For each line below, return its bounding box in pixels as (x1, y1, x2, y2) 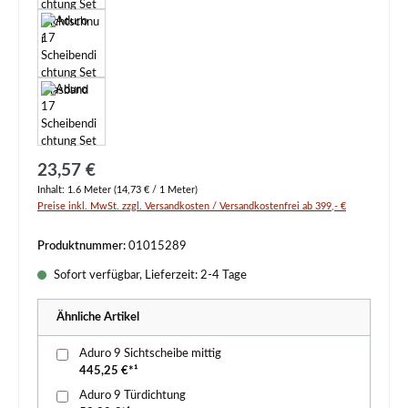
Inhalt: (37, 184, 67, 195)
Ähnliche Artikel (56, 311, 139, 322)
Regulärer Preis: (36, 158, 118, 170)
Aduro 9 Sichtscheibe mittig (79, 347, 221, 359)
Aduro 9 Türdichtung (79, 389, 186, 401)
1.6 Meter (67, 184, 114, 195)
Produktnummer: (37, 240, 128, 252)
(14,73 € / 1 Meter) (114, 184, 198, 195)
